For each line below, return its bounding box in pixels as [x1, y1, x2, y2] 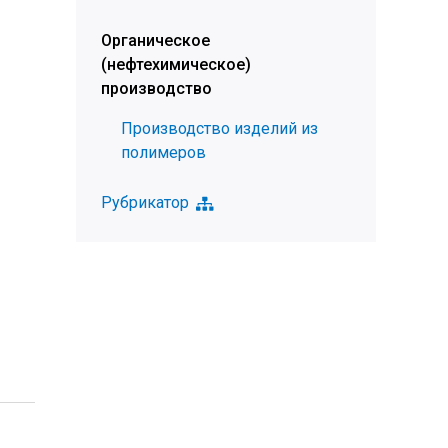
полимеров [121, 143, 206, 162]
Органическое [101, 31, 210, 50]
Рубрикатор [101, 193, 189, 212]
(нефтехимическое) [101, 55, 251, 74]
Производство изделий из [121, 119, 318, 138]
